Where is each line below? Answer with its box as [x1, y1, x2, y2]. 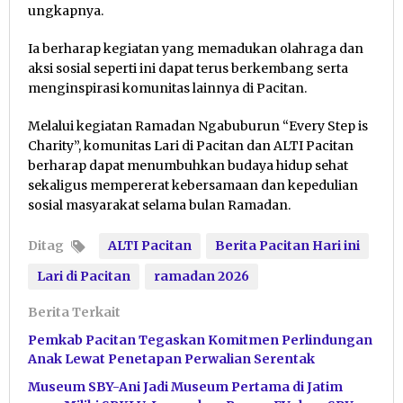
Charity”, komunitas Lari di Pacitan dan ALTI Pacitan [28, 137, 354, 154]
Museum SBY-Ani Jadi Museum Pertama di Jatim [28, 378, 343, 395]
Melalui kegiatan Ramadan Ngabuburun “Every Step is [28, 117, 368, 134]
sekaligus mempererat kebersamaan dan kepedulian [28, 176, 358, 193]
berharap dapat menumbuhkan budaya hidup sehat [28, 157, 348, 174]
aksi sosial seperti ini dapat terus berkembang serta [28, 59, 348, 76]
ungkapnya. [28, 2, 103, 19]
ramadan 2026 [154, 267, 249, 284]
